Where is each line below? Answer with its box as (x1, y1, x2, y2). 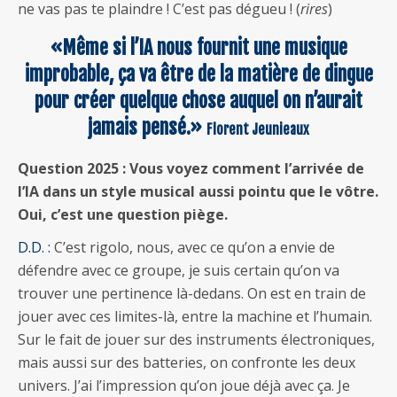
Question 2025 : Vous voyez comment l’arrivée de (18, 158, 364, 178)
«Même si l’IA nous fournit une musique (50, 35, 347, 59)
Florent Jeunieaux (206, 120, 309, 138)
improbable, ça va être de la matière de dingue (24, 61, 373, 86)
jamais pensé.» (88, 114, 206, 139)
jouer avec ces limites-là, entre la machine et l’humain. (18, 306, 372, 326)
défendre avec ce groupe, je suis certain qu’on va (18, 260, 339, 280)
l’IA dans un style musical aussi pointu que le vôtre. (18, 181, 378, 201)
